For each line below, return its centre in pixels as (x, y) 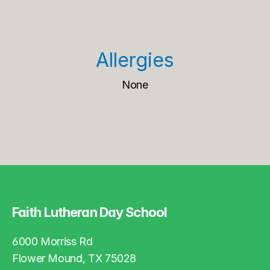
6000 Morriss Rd (52, 241)
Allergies (135, 60)
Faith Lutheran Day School (89, 212)
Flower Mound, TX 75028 (74, 258)
